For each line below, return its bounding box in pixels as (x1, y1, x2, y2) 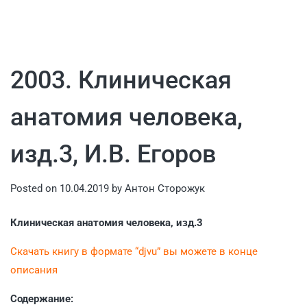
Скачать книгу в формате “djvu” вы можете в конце (10, 245, 258, 258)
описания (10, 263, 58, 276)
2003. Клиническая (10, 66, 232, 95)
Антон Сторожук (125, 182, 205, 195)
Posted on (10, 182, 60, 195)
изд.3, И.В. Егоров (10, 140, 216, 169)
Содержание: (10, 292, 73, 305)
